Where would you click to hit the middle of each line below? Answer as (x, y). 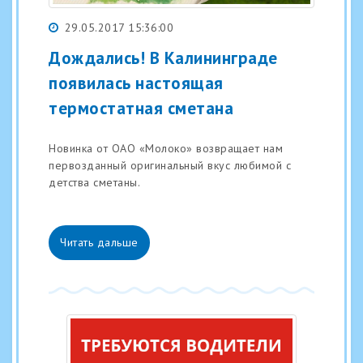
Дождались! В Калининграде (163, 58)
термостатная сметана (141, 108)
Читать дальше (99, 243)
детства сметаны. (94, 183)
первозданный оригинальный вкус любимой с (170, 166)
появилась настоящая (136, 83)
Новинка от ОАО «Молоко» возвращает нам (166, 149)
